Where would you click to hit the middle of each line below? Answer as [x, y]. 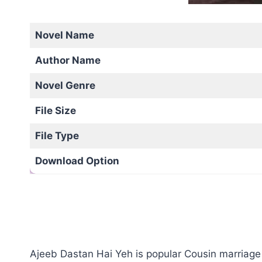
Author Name [68, 60]
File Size [55, 110]
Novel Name [64, 35]
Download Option [77, 161]
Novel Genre [65, 85]
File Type [57, 135]
